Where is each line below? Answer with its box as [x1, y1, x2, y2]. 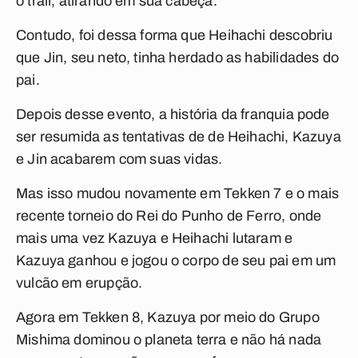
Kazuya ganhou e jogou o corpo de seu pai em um [16, 253, 336, 268]
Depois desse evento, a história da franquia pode [16, 106, 330, 122]
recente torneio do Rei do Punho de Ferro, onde [16, 208, 322, 224]
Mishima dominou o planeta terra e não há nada [16, 332, 322, 348]
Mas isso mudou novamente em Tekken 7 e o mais [16, 185, 340, 201]
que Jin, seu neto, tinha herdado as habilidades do [16, 50, 339, 66]
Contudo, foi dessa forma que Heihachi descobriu [16, 27, 333, 43]
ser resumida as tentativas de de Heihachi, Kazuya [16, 129, 341, 145]
